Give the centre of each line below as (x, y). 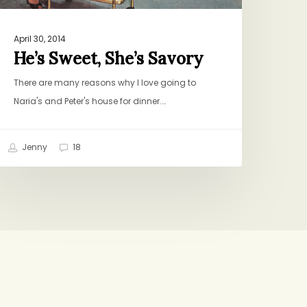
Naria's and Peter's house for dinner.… (90, 101)
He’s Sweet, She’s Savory (109, 59)
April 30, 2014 (40, 39)
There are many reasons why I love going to (105, 83)
